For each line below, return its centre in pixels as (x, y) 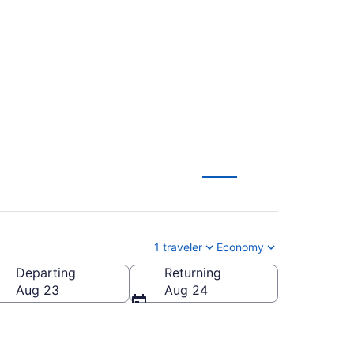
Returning (193, 273)
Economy (240, 247)
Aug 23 (38, 290)
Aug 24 (186, 290)
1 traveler (178, 247)
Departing (46, 273)
